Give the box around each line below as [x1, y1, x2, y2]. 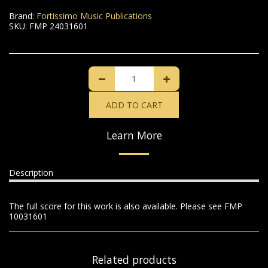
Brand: [9, 10, 34, 22]
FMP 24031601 [29, 20, 88, 32]
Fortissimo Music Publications [36, 10, 152, 22]
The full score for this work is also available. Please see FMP [9, 200, 242, 212]
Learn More [106, 128, 162, 142]
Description [9, 167, 53, 178]
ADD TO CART [105, 99, 163, 111]
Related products [92, 252, 176, 267]
